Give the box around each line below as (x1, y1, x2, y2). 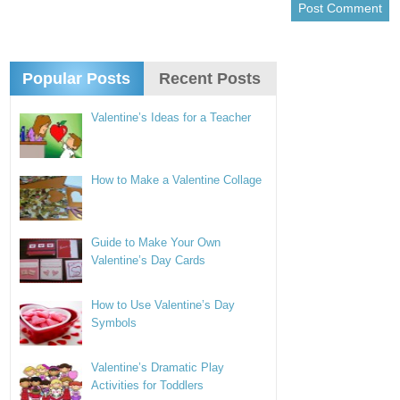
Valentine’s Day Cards (91, 254, 206, 267)
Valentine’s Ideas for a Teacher (91, 111, 252, 124)
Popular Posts (22, 70, 131, 87)
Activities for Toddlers (91, 379, 204, 392)
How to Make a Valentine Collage (91, 173, 262, 187)
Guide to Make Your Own (91, 236, 221, 249)
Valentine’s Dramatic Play (91, 361, 225, 374)
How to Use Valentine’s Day (91, 298, 236, 312)
